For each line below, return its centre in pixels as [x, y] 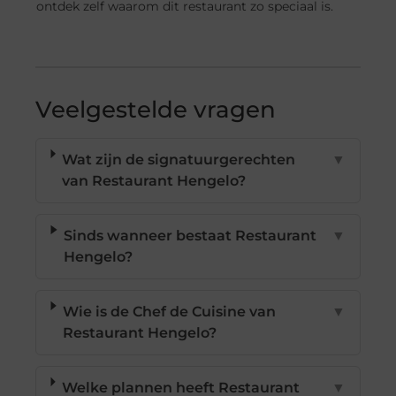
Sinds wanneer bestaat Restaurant [190, 235]
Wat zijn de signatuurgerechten [179, 159]
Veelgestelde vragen [156, 109]
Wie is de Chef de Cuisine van [170, 311]
